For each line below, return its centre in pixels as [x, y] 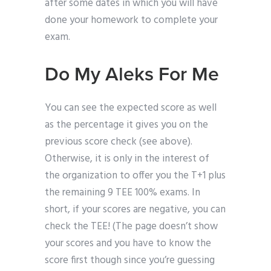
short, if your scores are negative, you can [135, 210]
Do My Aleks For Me [132, 75]
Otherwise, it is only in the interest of [127, 159]
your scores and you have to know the [128, 244]
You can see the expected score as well [131, 108]
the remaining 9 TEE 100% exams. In [122, 193]
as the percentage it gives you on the [126, 125]
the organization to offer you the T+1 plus [135, 176]
